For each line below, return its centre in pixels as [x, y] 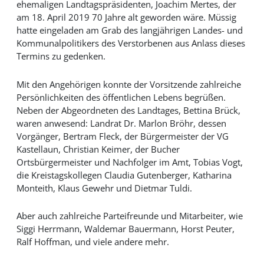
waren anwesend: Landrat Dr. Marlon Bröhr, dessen [121, 123]
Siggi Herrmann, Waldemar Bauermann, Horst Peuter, [125, 229]
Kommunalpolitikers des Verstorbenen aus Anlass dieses [131, 43]
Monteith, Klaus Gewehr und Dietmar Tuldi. [104, 188]
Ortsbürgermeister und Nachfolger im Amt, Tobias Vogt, [129, 162]
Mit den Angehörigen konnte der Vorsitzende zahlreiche [128, 84]
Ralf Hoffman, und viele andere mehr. [93, 242]
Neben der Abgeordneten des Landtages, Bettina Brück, [128, 110]
